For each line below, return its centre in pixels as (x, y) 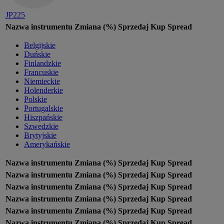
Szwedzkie (41, 126)
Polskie (35, 99)
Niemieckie (42, 81)
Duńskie (37, 54)
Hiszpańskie (43, 117)
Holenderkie (43, 90)
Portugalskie (43, 108)
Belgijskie (40, 45)
